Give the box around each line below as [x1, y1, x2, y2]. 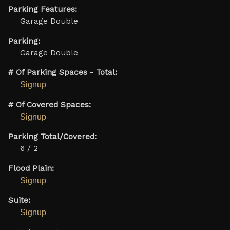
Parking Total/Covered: [8, 132, 97, 142]
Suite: [8, 196, 30, 205]
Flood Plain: [8, 163, 54, 173]
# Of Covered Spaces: [8, 100, 91, 109]
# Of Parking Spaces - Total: [8, 68, 117, 78]
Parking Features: [8, 5, 77, 14]
